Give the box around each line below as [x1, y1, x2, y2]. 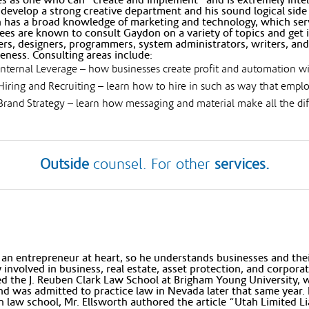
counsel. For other [88, 156, 215, 172]
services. [214, 156, 270, 172]
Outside [39, 156, 89, 172]
